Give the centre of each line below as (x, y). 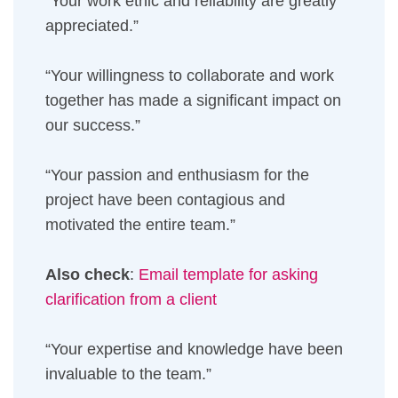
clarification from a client (131, 299)
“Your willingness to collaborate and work (190, 76)
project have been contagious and (165, 200)
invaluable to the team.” (128, 374)
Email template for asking (228, 275)
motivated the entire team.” (140, 225)
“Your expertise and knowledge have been (194, 349)
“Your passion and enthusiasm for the (177, 175)
